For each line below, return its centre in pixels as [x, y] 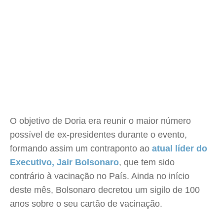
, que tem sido [147, 162]
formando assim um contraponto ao [81, 148]
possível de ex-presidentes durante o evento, [98, 135]
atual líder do [180, 148]
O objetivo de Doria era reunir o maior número [100, 121]
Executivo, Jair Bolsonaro [64, 162]
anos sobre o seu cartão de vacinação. [86, 204]
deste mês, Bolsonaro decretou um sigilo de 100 [105, 190]
